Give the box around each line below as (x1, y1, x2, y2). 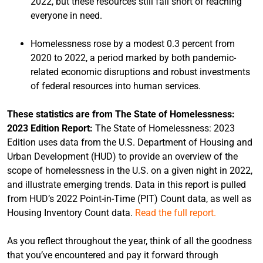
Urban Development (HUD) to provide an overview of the (7, 150, 238, 162)
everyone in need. (31, 9, 102, 21)
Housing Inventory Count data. (7, 207, 135, 218)
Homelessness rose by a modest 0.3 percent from (31, 38, 235, 49)
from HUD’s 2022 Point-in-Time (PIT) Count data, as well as (7, 193, 251, 204)
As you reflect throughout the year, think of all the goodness (7, 235, 252, 247)
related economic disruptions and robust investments (31, 66, 250, 77)
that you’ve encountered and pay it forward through (7, 249, 218, 261)
